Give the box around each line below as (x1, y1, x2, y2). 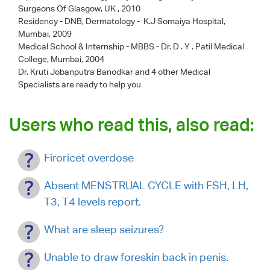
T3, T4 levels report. (44, 195, 141, 208)
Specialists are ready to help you (18, 79, 141, 89)
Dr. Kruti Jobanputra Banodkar (18, 66, 135, 77)
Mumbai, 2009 (18, 28, 72, 39)
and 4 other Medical (135, 66, 210, 77)
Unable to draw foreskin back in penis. (44, 250, 228, 263)
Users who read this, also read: (9, 113, 254, 135)
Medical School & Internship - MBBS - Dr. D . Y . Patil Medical (18, 41, 244, 51)
